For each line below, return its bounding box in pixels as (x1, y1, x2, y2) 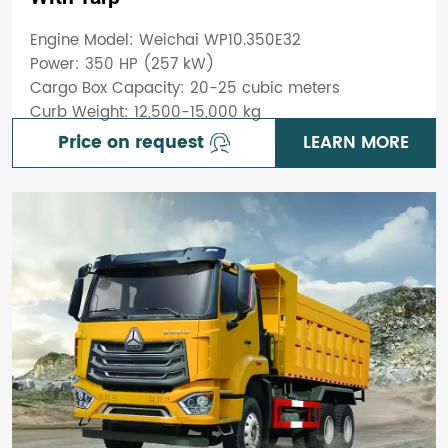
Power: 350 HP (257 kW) (29, 51, 214, 77)
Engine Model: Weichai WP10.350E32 (29, 27, 301, 53)
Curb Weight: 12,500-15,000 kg (29, 99, 261, 125)
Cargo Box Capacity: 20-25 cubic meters (29, 75, 340, 101)
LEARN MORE (303, 129, 410, 158)
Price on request (58, 129, 205, 158)
